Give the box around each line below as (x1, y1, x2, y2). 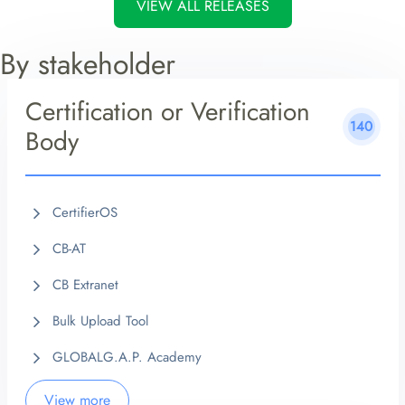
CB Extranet (52, 275, 118, 296)
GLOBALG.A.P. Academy (52, 347, 202, 368)
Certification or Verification (24, 93, 310, 131)
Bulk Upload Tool (52, 311, 148, 332)
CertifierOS (52, 202, 118, 223)
